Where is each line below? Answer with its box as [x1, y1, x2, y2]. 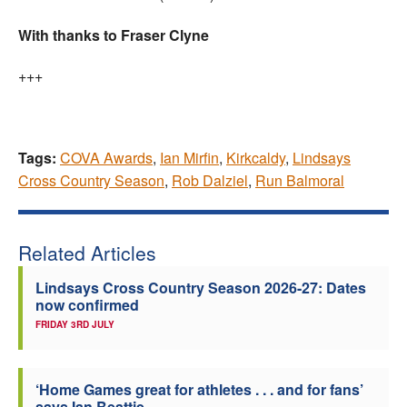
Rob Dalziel [172, 170, 248, 192]
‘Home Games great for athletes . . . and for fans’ [35, 379, 363, 401]
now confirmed [35, 294, 139, 316]
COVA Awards [60, 147, 153, 169]
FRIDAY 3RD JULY [35, 318, 114, 332]
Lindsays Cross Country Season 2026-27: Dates [35, 277, 366, 299]
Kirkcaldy [226, 147, 285, 169]
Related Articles [18, 239, 156, 267]
